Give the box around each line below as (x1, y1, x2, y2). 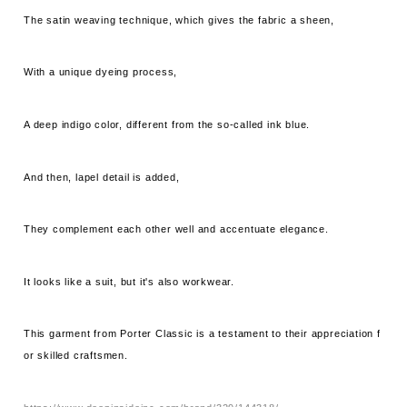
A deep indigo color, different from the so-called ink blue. (24, 118, 311, 130)
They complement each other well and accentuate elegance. (24, 223, 329, 235)
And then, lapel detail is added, (24, 171, 180, 183)
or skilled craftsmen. (24, 350, 128, 362)
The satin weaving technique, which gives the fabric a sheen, (24, 14, 335, 25)
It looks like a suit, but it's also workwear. (24, 275, 235, 287)
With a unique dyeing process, (24, 66, 178, 78)
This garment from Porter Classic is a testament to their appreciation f (24, 328, 381, 340)
